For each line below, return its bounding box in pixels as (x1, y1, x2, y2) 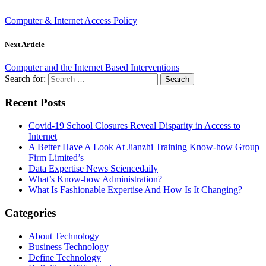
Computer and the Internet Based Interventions (5, 62, 179, 72)
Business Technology (28, 241, 109, 252)
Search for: (5, 73, 46, 84)
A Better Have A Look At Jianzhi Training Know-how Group (28, 142, 259, 153)
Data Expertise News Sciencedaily (28, 163, 158, 174)
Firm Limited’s (28, 153, 84, 163)
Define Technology (28, 252, 101, 262)
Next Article (5, 39, 45, 49)
